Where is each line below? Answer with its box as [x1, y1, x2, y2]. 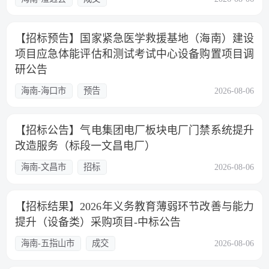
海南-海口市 [21, 85, 67, 95]
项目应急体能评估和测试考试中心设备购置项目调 [14, 48, 254, 61]
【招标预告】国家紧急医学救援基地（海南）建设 [14, 32, 254, 45]
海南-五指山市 [21, 238, 75, 249]
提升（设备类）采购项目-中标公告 [14, 216, 181, 229]
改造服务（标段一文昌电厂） [14, 140, 156, 153]
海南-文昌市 [21, 162, 67, 172]
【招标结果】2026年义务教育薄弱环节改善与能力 [14, 201, 254, 213]
